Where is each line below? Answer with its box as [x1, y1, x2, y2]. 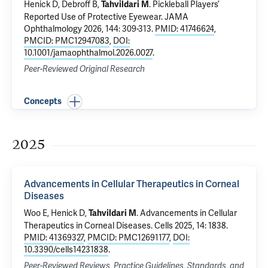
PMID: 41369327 [24, 232, 84, 243]
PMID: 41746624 [155, 23, 214, 34]
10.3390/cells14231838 [24, 244, 108, 255]
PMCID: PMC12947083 [24, 35, 109, 46]
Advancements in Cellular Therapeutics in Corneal [24, 178, 239, 190]
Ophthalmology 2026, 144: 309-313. [24, 23, 155, 34]
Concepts [24, 96, 62, 106]
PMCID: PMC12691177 [87, 232, 169, 243]
